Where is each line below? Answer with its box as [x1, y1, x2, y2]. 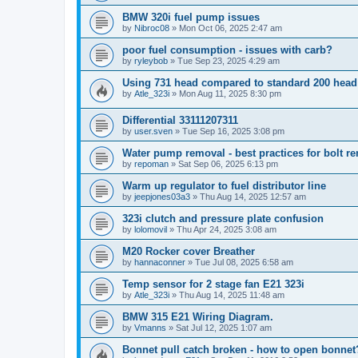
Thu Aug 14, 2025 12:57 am [200, 191, 306, 201]
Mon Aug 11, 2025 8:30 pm [179, 89, 281, 99]
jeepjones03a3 [134, 191, 190, 201]
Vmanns [134, 322, 166, 332]
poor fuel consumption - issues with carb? [122, 44, 332, 57]
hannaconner [134, 257, 185, 267]
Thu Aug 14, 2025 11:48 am [179, 289, 284, 300]
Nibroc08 [134, 23, 169, 34]
